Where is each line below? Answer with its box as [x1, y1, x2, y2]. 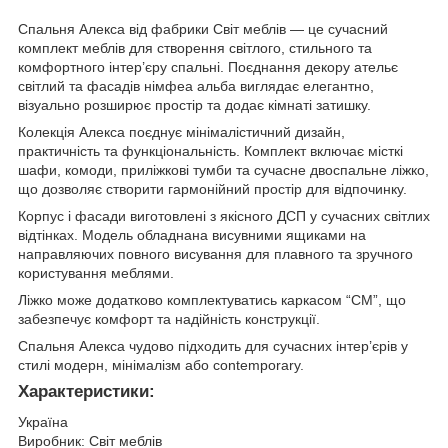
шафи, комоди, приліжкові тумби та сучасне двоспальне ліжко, [18, 161, 429, 178]
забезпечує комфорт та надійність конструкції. [18, 310, 320, 327]
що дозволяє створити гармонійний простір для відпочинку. [18, 180, 407, 197]
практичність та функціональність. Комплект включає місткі [18, 142, 403, 159]
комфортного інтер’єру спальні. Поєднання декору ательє [18, 58, 398, 75]
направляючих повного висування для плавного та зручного [18, 245, 413, 262]
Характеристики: [18, 381, 155, 401]
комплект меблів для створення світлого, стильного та [18, 39, 372, 56]
